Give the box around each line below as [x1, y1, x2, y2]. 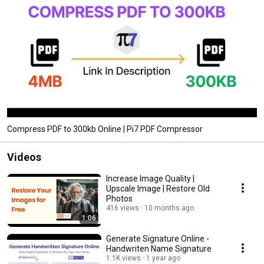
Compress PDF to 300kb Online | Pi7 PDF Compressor [7, 124, 203, 134]
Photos [106, 193, 133, 203]
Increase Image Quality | [106, 173, 194, 183]
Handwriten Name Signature [106, 243, 212, 253]
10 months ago [144, 203, 194, 212]
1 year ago [146, 253, 180, 262]
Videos [7, 150, 41, 163]
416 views [106, 203, 139, 212]
